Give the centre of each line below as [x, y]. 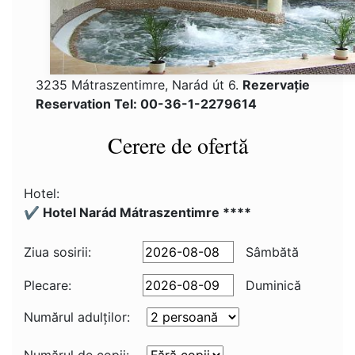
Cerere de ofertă [177, 145]
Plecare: [48, 285]
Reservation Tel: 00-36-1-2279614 [146, 104]
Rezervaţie [276, 85]
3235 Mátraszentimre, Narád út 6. [139, 85]
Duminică [271, 285]
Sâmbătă [270, 252]
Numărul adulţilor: [77, 317]
